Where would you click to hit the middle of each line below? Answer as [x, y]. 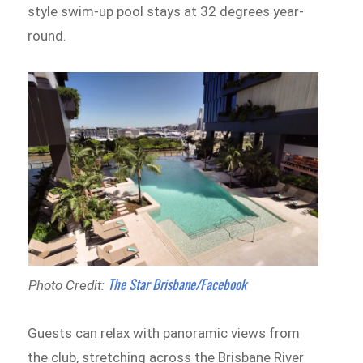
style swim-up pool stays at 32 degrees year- [166, 12]
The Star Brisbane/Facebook [177, 284]
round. [47, 36]
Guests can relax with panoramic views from [164, 333]
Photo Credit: [68, 286]
